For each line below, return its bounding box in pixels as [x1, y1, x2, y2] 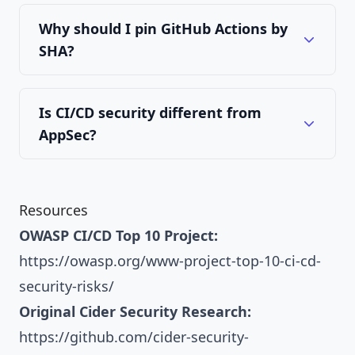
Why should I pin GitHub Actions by [39, 18, 288, 38]
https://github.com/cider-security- [19, 326, 249, 346]
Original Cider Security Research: [19, 301, 251, 321]
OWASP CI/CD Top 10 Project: [19, 225, 218, 245]
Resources [19, 200, 88, 219]
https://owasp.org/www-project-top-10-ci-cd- [19, 250, 321, 270]
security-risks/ [19, 276, 114, 296]
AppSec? [39, 124, 97, 144]
